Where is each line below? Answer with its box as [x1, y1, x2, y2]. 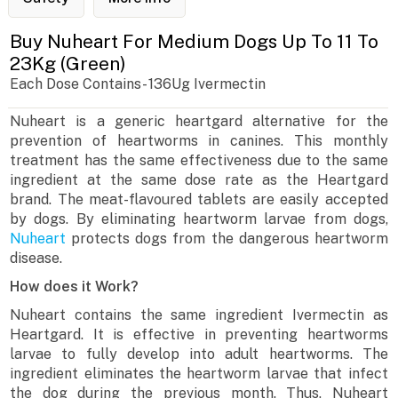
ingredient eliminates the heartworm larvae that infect [10, 365, 388, 383]
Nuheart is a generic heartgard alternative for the [10, 113, 388, 131]
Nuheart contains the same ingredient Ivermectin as [10, 306, 388, 324]
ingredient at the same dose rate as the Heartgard [10, 171, 388, 189]
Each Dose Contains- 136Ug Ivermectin [10, 76, 267, 93]
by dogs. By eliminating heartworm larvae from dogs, [10, 211, 388, 228]
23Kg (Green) [10, 52, 127, 76]
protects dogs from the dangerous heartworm [66, 230, 388, 248]
